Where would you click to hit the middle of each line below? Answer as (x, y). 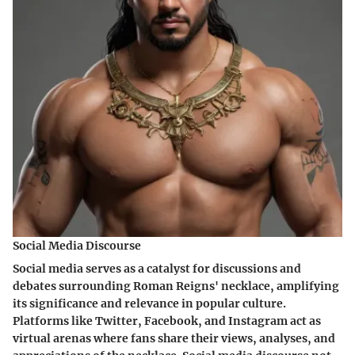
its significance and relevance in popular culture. (149, 304)
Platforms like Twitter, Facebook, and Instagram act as (167, 321)
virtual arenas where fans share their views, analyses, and (174, 339)
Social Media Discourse (77, 246)
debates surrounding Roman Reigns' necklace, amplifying (176, 286)
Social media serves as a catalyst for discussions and (157, 269)
